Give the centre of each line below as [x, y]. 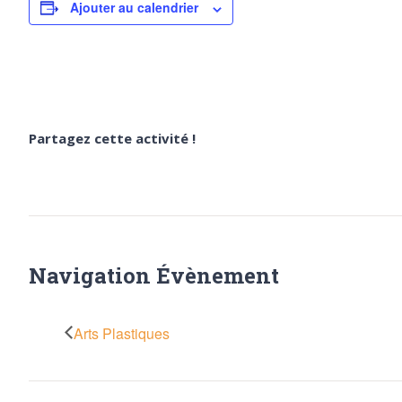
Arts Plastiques [122, 334]
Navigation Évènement [154, 276]
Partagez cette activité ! [112, 139]
